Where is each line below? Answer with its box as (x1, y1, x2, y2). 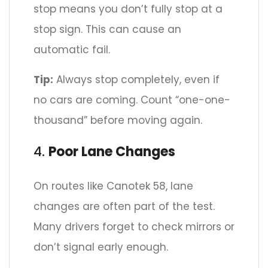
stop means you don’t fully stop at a (33, 2, 223, 17)
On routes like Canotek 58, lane (33, 179, 193, 194)
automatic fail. (33, 42, 110, 57)
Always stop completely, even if (53, 72, 220, 87)
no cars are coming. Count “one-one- (33, 93, 230, 108)
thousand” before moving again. (33, 113, 202, 128)
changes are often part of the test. (33, 199, 215, 214)
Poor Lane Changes (48, 142, 175, 162)
